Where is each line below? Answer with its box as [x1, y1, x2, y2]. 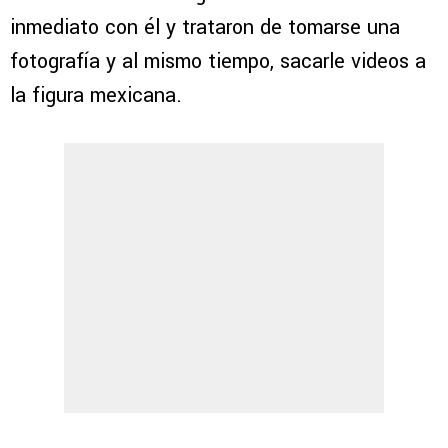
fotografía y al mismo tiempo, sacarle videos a [10, 46, 426, 76]
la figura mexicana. [10, 80, 182, 110]
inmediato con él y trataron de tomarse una [10, 12, 400, 42]
